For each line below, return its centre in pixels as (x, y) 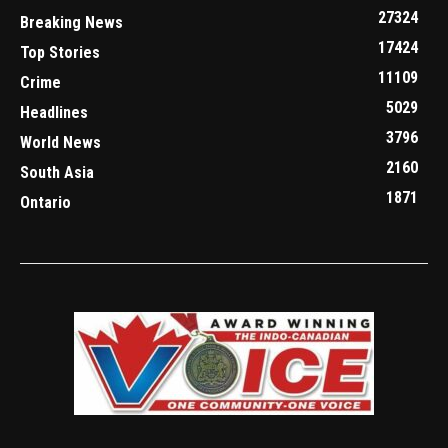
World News (60, 143)
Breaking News (71, 23)
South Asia (57, 173)
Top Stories (60, 53)
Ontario (45, 203)
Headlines (54, 113)
